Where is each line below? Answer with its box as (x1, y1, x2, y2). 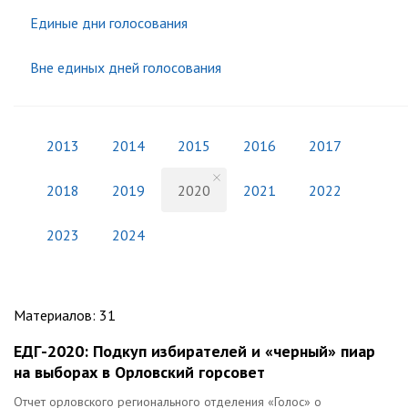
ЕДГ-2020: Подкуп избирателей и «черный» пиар (14, 341, 375, 362)
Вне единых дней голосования (30, 57, 221, 76)
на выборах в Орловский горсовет (14, 362, 265, 382)
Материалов (14, 306, 92, 324)
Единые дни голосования (30, 13, 188, 32)
